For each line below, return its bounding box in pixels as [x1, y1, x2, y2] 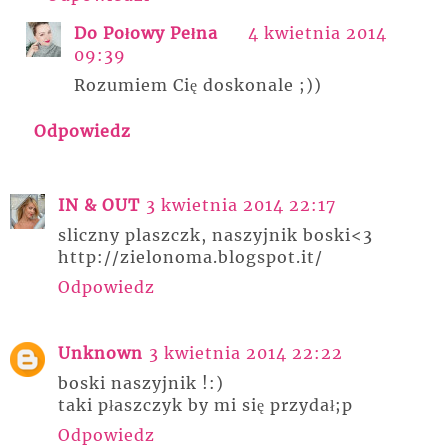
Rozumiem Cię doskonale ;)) [74, 74, 322, 95]
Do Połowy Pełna [74, 22, 218, 43]
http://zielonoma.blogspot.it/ [58, 246, 323, 267]
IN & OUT [58, 194, 140, 215]
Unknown [58, 342, 143, 363]
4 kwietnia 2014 [248, 22, 387, 43]
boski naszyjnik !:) [58, 372, 224, 393]
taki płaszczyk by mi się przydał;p [58, 394, 353, 415]
